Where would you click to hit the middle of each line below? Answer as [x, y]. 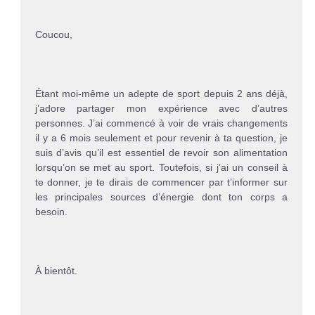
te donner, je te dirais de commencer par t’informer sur [161, 182]
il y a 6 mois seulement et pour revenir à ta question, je [161, 138]
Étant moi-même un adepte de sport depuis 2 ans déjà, [161, 94]
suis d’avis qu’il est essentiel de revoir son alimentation [161, 153]
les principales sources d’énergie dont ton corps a [161, 197]
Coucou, [53, 35]
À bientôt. [56, 271]
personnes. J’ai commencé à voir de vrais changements [161, 123]
